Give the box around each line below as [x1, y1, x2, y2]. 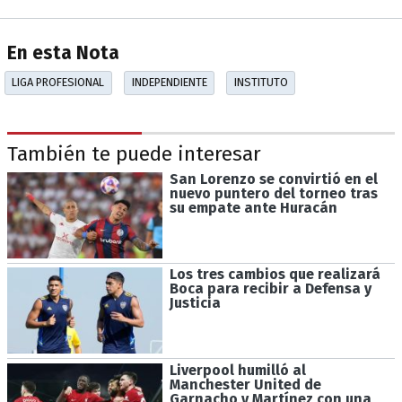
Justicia [169, 294, 221, 312]
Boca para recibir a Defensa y [169, 280, 371, 298]
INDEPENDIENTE [131, 75, 207, 90]
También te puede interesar [7, 142, 261, 167]
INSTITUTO [233, 75, 288, 90]
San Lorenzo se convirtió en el [169, 170, 378, 188]
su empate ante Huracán [169, 198, 337, 216]
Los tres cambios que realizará [169, 266, 380, 284]
